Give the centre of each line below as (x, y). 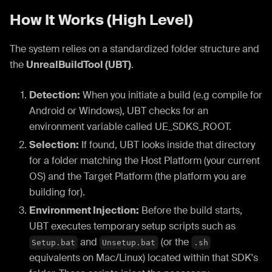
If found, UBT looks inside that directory (167, 144)
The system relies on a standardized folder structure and (134, 49)
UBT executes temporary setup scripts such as (132, 226)
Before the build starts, (191, 210)
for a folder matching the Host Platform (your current (144, 160)
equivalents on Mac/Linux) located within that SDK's (144, 257)
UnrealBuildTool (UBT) (79, 64)
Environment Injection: (84, 210)
